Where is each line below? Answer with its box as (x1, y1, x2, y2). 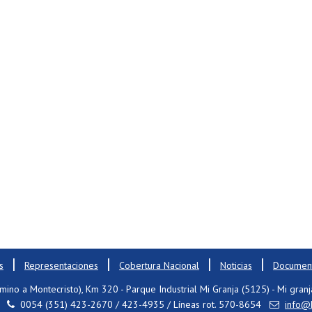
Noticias (220, 259, 252, 272)
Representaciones (24, 259, 98, 272)
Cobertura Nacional (119, 259, 199, 272)
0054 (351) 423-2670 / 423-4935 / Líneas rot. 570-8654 (20, 298, 270, 311)
